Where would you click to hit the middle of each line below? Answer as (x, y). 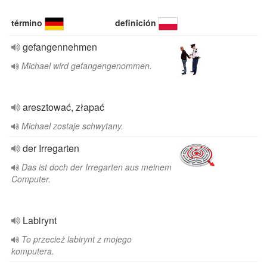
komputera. (33, 251)
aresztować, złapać (63, 107)
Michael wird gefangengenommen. (87, 66)
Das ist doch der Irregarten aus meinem (97, 167)
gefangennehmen (60, 47)
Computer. (31, 179)
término (27, 23)
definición (136, 23)
